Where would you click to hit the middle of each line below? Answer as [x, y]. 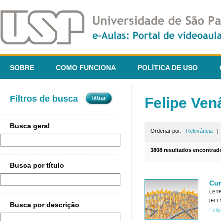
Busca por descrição [45, 205]
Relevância [199, 131]
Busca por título [37, 166]
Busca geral [30, 126]
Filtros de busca [44, 99]
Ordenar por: [168, 131]
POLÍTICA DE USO [168, 68]
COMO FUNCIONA [86, 68]
